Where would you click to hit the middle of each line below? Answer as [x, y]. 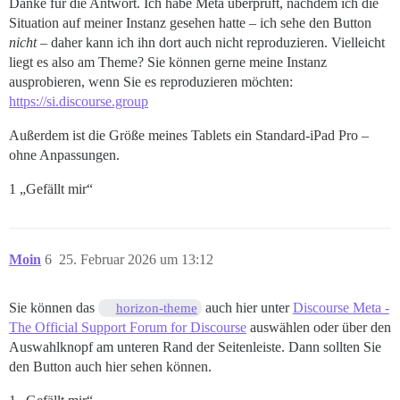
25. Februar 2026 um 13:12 [136, 259]
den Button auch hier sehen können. [110, 366]
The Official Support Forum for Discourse [128, 327]
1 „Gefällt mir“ [51, 188]
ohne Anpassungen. [64, 154]
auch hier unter [247, 307]
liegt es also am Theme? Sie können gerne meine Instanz [168, 62]
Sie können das [54, 307]
